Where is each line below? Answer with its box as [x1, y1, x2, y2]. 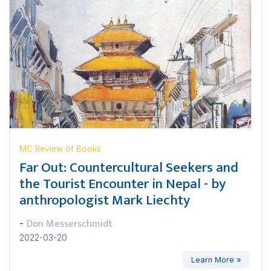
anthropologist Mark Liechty [19, 189, 190, 212]
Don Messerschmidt [27, 215, 113, 232]
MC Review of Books [19, 144, 101, 154]
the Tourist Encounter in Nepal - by [19, 172, 226, 195]
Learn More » [191, 255, 241, 264]
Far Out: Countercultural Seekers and [19, 156, 238, 179]
